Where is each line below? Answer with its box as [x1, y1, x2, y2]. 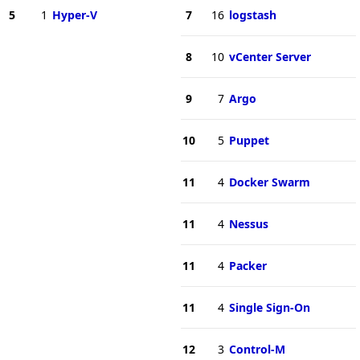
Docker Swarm [228, 174, 310, 190]
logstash [228, 6, 276, 22]
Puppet [228, 132, 269, 148]
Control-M [228, 341, 285, 357]
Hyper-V [51, 6, 97, 22]
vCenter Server [228, 48, 311, 64]
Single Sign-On [228, 299, 310, 315]
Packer [228, 257, 267, 273]
